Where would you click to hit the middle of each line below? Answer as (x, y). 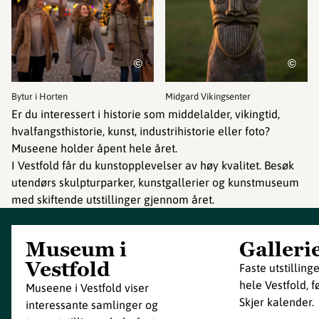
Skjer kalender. (277, 302)
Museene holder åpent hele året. (94, 148)
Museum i (76, 250)
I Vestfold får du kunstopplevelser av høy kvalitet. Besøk (153, 166)
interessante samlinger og (92, 305)
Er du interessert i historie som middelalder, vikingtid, (146, 114)
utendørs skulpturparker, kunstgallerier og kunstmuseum (155, 183)
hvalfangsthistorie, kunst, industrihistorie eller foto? (141, 131)
